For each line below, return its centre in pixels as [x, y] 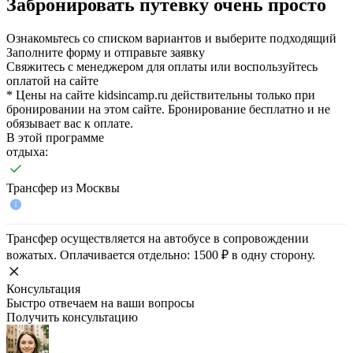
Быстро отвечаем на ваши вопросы [100, 303]
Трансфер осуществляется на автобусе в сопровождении [158, 238]
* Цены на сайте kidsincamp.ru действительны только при [161, 95]
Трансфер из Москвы [63, 188]
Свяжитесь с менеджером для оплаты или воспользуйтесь [162, 66]
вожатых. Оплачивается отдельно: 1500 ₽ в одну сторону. [161, 255]
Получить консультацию [72, 317]
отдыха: [27, 151]
